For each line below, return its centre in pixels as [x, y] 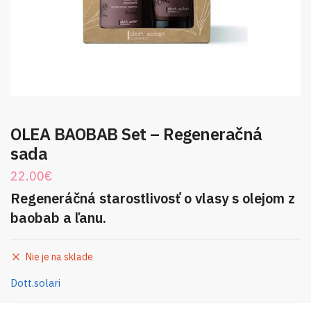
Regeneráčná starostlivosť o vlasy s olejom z [153, 198]
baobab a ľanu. [58, 217]
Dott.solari [35, 283]
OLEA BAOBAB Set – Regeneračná [136, 134]
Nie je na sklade [59, 257]
